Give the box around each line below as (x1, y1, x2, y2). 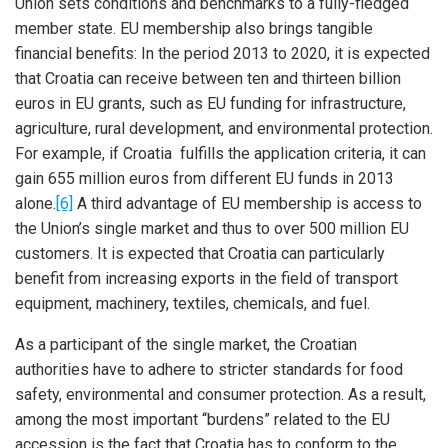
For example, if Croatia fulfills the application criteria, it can (15, 144, 426, 163)
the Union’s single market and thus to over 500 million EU (15, 219, 409, 238)
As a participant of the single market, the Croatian (15, 335, 357, 354)
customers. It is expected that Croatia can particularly (15, 244, 385, 263)
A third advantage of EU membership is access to (73, 194, 422, 213)
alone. (15, 194, 56, 213)
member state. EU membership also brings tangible (15, 19, 373, 38)
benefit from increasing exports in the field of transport (15, 269, 398, 288)
